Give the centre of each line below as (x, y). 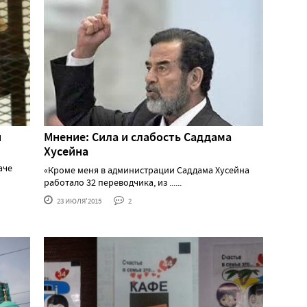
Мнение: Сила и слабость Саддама (138, 137)
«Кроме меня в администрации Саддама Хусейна (147, 170)
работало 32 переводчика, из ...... (113, 183)
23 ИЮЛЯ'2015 (78, 201)
